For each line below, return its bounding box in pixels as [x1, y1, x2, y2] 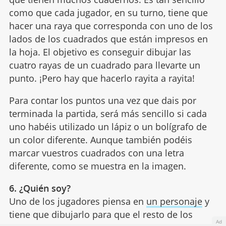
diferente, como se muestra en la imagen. [9, 159, 186, 172]
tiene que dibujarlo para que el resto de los [9, 208, 193, 220]
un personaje [146, 195, 202, 207]
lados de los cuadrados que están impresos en [9, 32, 208, 45]
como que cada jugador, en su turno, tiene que [9, 6, 208, 19]
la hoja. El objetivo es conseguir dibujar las [9, 45, 191, 58]
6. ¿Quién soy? [9, 182, 71, 194]
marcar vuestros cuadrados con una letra [9, 146, 184, 159]
